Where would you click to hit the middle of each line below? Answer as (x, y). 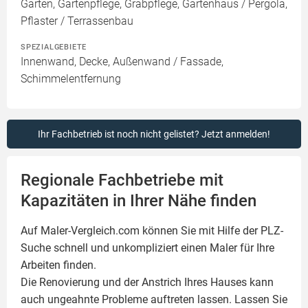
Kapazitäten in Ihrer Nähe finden (139, 201)
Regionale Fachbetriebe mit (122, 180)
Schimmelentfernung (71, 79)
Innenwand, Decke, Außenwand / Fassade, (122, 62)
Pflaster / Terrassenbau (77, 21)
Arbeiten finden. (58, 265)
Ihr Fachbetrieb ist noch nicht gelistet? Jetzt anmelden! (154, 134)
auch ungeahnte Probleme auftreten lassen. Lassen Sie (154, 299)
